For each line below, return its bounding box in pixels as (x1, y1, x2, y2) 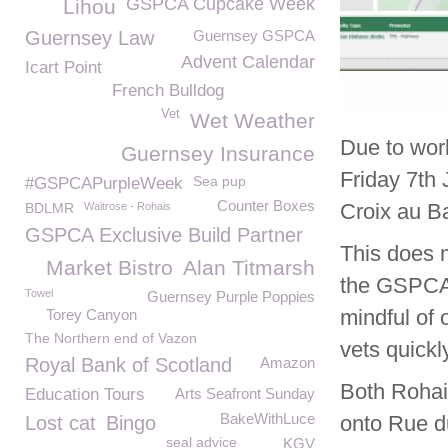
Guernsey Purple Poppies (147, 288, 315, 305)
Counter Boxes (217, 197, 315, 214)
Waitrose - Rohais (84, 200, 171, 212)
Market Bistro (46, 256, 173, 279)
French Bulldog (112, 81, 224, 100)
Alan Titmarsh (183, 256, 315, 279)
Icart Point (25, 58, 102, 77)
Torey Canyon (46, 306, 137, 323)
